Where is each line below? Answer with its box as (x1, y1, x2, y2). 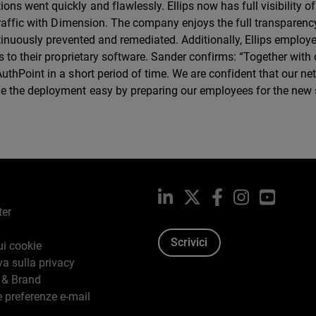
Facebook (222, 189, 272, 202)
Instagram (248, 189, 300, 202)
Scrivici (171, 236, 208, 250)
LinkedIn (172, 189, 215, 202)
